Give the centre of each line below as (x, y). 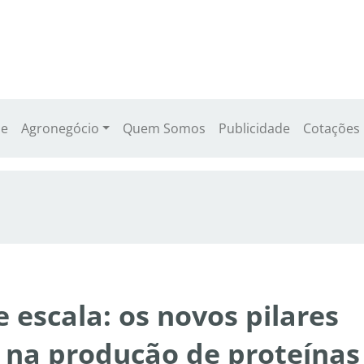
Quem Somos (165, 129)
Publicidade (255, 129)
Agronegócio (60, 129)
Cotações (332, 129)
